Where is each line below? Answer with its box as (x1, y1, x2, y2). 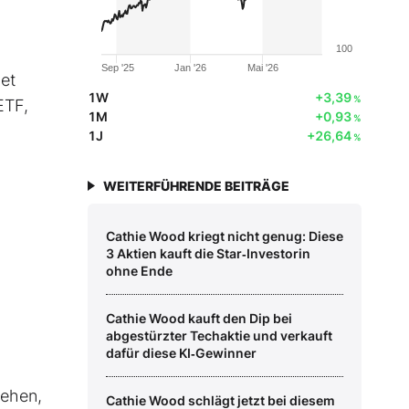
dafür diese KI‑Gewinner (106, 345, 257, 362)
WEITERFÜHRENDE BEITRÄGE (103, 178, 289, 194)
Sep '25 (101, 62, 134, 74)
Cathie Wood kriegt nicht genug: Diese (106, 228, 343, 245)
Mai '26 (246, 62, 278, 74)
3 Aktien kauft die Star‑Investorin (106, 246, 310, 262)
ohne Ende (106, 263, 173, 279)
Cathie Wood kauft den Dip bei (106, 310, 292, 327)
